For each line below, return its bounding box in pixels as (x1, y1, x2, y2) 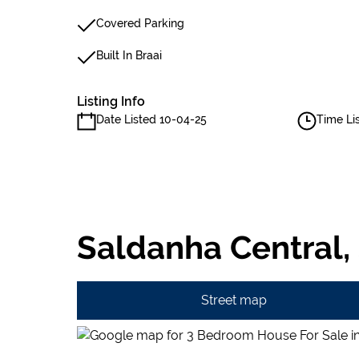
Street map (201, 292, 267, 308)
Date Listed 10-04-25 (96, 113, 207, 126)
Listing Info (77, 94, 145, 109)
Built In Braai (96, 49, 162, 62)
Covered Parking (96, 17, 184, 30)
